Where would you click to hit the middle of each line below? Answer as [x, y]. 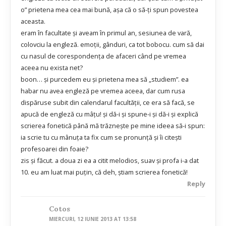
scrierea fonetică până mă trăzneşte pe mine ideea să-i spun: [113, 126]
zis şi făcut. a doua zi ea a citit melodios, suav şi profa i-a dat [110, 161]
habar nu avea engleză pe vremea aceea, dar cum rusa [103, 91]
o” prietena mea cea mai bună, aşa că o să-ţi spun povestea [109, 10]
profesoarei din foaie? [54, 149]
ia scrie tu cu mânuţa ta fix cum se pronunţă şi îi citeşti [101, 137]
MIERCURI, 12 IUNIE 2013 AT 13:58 [93, 219]
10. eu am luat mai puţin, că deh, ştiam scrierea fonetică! [104, 172]
